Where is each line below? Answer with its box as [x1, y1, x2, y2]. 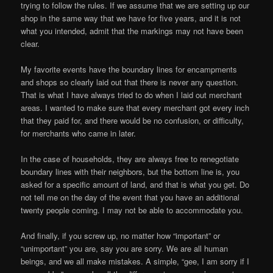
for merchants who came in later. [21, 127, 136, 139]
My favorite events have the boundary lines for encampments [21, 63, 238, 75]
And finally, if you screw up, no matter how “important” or [21, 230, 221, 242]
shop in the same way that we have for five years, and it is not [21, 12, 241, 24]
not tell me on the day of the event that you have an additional [21, 191, 240, 204]
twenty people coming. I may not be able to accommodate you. [21, 204, 244, 216]
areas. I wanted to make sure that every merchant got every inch [21, 101, 250, 113]
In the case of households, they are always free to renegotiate [21, 153, 239, 165]
